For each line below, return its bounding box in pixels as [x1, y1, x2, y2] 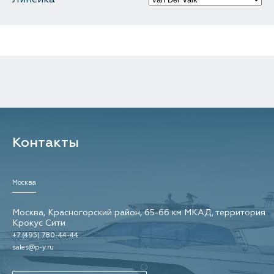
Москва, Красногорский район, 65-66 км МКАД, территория [12, 207, 265, 218]
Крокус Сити [12, 218, 65, 228]
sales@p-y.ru [12, 243, 54, 251]
